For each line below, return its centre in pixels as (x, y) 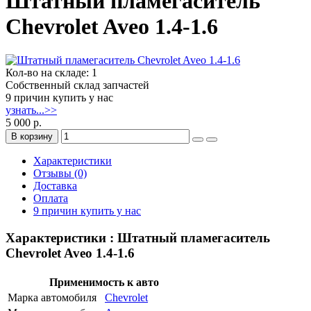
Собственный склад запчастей (77, 85)
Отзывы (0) (60, 174)
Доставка (55, 186)
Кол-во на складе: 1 (51, 73)
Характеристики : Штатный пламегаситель (138, 238)
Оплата (51, 199)
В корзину (32, 137)
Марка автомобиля (52, 297)
